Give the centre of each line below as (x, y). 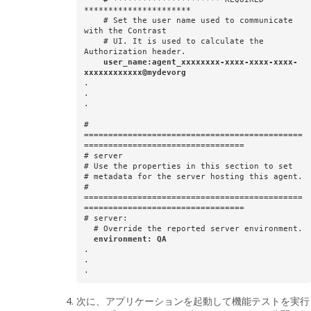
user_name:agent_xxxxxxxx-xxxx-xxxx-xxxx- (200, 62)
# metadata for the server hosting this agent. (193, 177)
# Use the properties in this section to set (188, 167)
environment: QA (130, 239)
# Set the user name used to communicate (93, 21)
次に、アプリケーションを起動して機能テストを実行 (193, 301)
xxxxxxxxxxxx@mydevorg (135, 73)
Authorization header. (135, 52)
